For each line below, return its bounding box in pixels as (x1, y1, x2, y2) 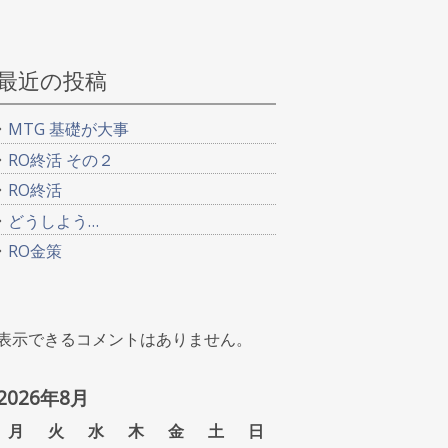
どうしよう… (8, 209, 100, 232)
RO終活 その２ (8, 148, 115, 171)
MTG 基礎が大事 (8, 117, 130, 140)
